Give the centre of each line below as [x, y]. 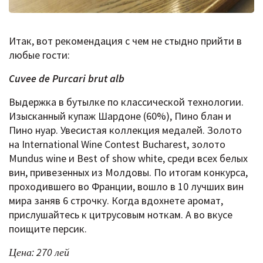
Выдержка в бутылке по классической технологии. [126, 102]
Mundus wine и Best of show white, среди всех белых [128, 159]
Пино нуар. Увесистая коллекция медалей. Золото [125, 130]
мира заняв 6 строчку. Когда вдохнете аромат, [116, 201]
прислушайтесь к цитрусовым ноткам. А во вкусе [121, 215]
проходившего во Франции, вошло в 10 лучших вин [126, 187]
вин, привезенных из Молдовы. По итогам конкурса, [128, 173]
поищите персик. [48, 229]
